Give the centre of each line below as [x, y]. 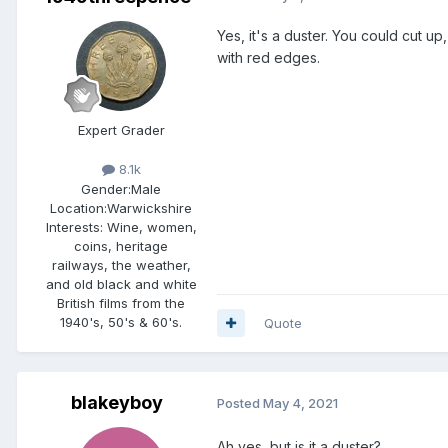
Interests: [74, 226]
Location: [78, 207]
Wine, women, [149, 226]
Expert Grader [121, 130]
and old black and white [121, 283]
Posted [240, 403]
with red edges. [274, 58]
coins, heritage [121, 245]
